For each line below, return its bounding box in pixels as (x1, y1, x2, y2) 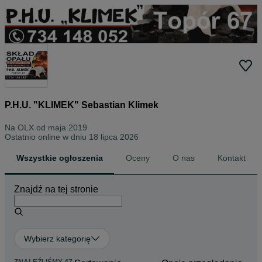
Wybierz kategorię (24, 234, 91, 244)
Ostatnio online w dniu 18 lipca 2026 (5, 132, 139, 142)
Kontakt (218, 153, 246, 163)
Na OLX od (5, 123, 48, 133)
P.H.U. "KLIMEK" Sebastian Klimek (5, 100, 158, 111)
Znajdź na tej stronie (14, 184, 98, 195)
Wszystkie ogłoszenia (16, 153, 103, 163)
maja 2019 (48, 123, 87, 133)
